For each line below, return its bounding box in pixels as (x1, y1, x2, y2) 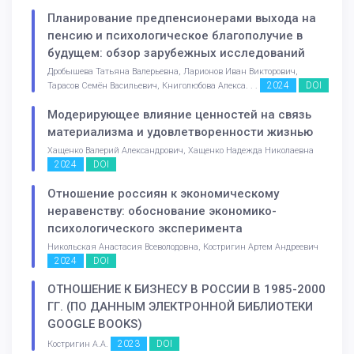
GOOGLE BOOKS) (47, 317, 142, 332)
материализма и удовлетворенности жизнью (47, 124, 313, 139)
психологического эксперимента (47, 220, 243, 235)
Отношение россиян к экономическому (47, 186, 279, 201)
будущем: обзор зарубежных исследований (47, 45, 305, 60)
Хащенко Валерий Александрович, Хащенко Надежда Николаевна (47, 145, 314, 156)
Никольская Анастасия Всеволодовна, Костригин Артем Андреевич (47, 241, 318, 252)
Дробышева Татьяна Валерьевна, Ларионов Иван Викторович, (47, 66, 298, 77)
